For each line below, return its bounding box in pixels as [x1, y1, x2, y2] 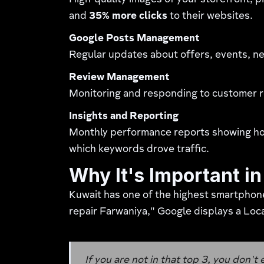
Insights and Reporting [69, 111, 179, 122]
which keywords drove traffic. [69, 144, 210, 155]
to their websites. [167, 11, 253, 22]
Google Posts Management [69, 34, 200, 44]
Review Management [69, 72, 170, 83]
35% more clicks [89, 11, 168, 22]
